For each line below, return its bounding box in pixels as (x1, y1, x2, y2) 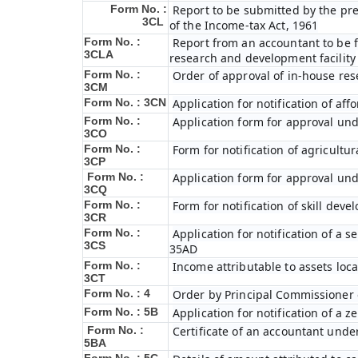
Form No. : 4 (84, 287, 150, 300)
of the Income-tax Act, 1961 (169, 18, 319, 33)
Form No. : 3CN (84, 96, 166, 109)
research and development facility (169, 50, 356, 66)
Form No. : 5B (84, 305, 158, 318)
